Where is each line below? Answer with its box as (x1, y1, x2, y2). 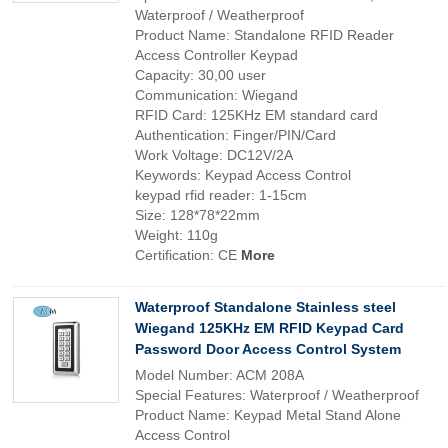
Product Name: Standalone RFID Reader (135, 27, 394, 43)
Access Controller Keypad (135, 47, 298, 63)
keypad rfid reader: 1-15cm (135, 187, 307, 203)
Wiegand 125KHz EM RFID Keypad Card (135, 320, 404, 336)
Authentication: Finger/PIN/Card (135, 127, 336, 143)
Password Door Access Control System (135, 341, 401, 357)
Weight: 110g (135, 227, 218, 243)
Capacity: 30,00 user (135, 67, 266, 83)
